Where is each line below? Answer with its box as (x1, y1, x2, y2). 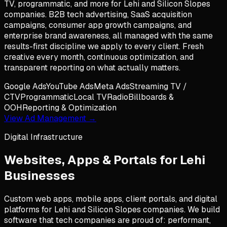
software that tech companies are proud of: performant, (4, 215, 211, 226)
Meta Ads (94, 81, 130, 92)
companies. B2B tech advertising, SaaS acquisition (4, 9, 192, 20)
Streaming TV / (130, 81, 187, 92)
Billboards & (128, 91, 174, 102)
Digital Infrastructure (4, 131, 83, 142)
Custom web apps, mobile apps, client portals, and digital (4, 194, 217, 205)
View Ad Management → (4, 112, 96, 124)
